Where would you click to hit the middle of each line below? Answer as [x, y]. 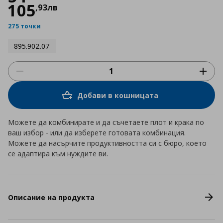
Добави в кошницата [117, 95]
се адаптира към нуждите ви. [58, 154]
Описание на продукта [51, 197]
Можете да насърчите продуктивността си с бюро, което [107, 143]
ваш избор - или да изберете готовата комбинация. [97, 133]
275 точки [24, 26]
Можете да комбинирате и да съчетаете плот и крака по [106, 122]
